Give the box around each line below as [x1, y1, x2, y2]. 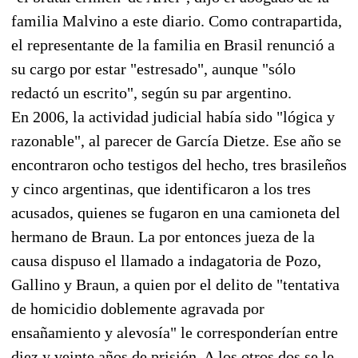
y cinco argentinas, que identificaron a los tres [11, 179, 311, 197]
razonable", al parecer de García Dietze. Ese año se [11, 131, 341, 149]
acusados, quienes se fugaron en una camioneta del [11, 203, 340, 221]
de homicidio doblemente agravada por [11, 299, 265, 317]
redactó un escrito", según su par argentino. [11, 83, 292, 101]
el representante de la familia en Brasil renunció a [11, 35, 335, 54]
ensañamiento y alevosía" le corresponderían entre [11, 323, 338, 341]
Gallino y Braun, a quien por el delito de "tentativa [11, 275, 340, 293]
